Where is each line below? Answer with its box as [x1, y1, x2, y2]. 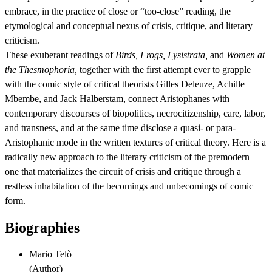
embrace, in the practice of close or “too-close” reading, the [5, 6, 231, 17]
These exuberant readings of [5, 50, 115, 61]
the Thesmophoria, [5, 64, 77, 75]
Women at [226, 50, 265, 61]
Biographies [5, 220, 80, 236]
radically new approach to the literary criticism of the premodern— [5, 152, 259, 163]
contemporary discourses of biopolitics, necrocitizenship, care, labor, [5, 108, 265, 119]
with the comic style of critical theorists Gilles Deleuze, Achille [5, 79, 245, 90]
